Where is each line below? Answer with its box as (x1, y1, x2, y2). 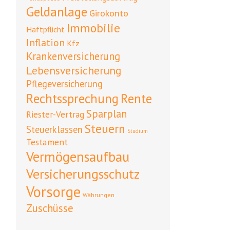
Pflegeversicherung (26, 78, 103, 90)
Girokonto (89, 7, 128, 20)
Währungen (83, 191, 114, 199)
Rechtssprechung (26, 90, 119, 107)
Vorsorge (26, 182, 81, 202)
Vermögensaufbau (26, 148, 129, 166)
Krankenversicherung (26, 49, 120, 64)
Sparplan (86, 107, 127, 121)
